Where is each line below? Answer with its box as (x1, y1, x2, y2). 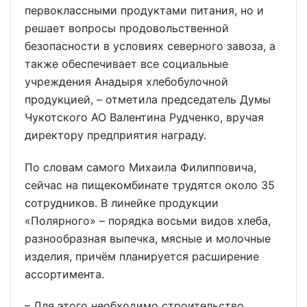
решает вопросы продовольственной (25, 21, 229, 35)
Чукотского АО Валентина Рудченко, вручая (25, 110, 264, 124)
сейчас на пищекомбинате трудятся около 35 (25, 177, 275, 192)
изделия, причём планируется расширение (25, 249, 259, 263)
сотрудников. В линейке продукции (25, 195, 219, 210)
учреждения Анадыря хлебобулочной (25, 74, 228, 88)
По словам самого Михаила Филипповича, (25, 160, 256, 174)
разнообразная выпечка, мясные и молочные (25, 231, 271, 245)
